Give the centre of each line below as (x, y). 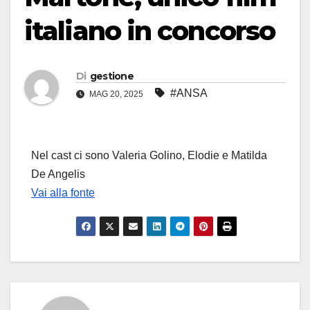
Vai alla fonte (63, 193)
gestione (112, 76)
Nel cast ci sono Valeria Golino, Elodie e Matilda (149, 156)
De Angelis (58, 174)
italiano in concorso (150, 31)
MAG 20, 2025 (116, 94)
